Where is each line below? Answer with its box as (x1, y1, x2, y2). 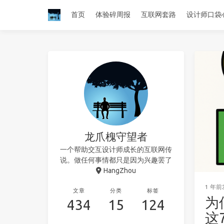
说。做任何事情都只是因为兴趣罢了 (60, 155, 172, 164)
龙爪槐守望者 (84, 130, 148, 142)
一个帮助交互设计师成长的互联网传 (60, 145, 172, 153)
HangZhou (103, 166, 136, 174)
